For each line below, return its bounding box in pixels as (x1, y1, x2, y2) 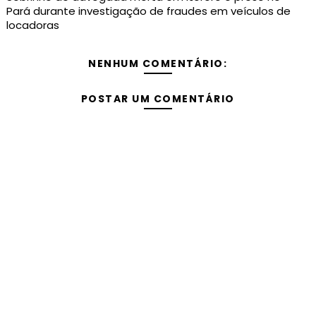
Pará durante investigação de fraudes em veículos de (6, 4, 291, 19)
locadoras (6, 18, 59, 33)
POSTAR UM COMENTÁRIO (80, 92, 235, 107)
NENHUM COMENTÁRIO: (88, 56, 228, 71)
